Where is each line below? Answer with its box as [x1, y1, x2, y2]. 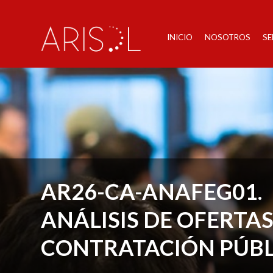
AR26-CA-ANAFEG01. [41, 178, 263, 205]
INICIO [166, 32, 193, 42]
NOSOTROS [204, 32, 250, 42]
